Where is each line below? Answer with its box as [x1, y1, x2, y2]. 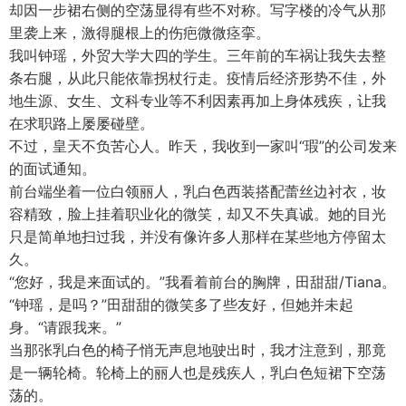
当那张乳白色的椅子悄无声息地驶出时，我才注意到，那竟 [9, 341, 386, 359]
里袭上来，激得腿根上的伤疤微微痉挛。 [9, 24, 270, 42]
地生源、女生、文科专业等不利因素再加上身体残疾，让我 [9, 92, 386, 110]
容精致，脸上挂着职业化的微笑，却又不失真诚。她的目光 [9, 205, 386, 223]
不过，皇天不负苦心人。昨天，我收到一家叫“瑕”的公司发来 [9, 137, 397, 155]
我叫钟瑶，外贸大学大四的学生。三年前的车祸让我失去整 [9, 46, 386, 64]
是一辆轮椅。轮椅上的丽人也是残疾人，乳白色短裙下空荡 [9, 363, 386, 382]
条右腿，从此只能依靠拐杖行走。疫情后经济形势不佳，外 [9, 69, 386, 87]
